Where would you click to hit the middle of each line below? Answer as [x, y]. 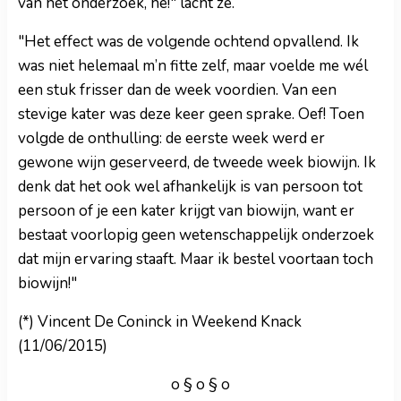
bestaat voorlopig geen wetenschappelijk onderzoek [196, 235]
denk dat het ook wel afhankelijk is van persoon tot [190, 186]
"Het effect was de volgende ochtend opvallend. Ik [188, 41]
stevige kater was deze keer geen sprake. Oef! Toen [191, 114]
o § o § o [200, 384]
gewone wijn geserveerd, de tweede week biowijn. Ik [197, 162]
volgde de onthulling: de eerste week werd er [171, 138]
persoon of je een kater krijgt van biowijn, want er [186, 210]
